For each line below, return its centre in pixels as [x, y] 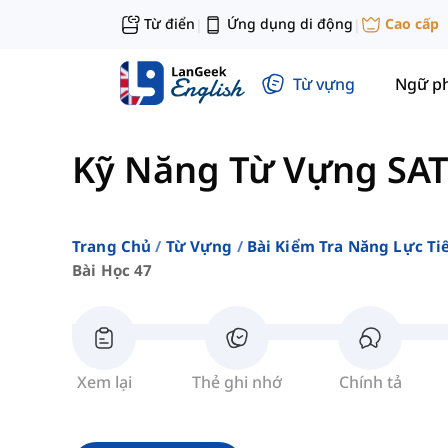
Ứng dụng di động [290, 23]
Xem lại [104, 382]
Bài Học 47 [112, 270]
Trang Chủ [112, 246]
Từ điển [169, 23]
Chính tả [370, 382]
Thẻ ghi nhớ [237, 382]
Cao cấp [412, 24]
